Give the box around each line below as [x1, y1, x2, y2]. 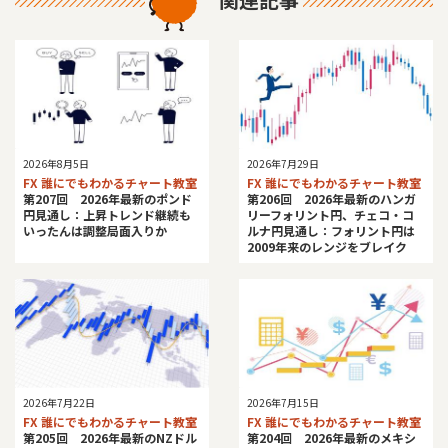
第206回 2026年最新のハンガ [247, 190, 416, 208]
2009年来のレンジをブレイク [247, 238, 407, 256]
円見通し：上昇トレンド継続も [23, 206, 191, 224]
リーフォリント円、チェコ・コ [247, 206, 414, 224]
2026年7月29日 [247, 156, 319, 172]
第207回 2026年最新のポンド [23, 190, 192, 208]
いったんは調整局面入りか [23, 222, 167, 240]
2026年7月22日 [23, 395, 95, 411]
